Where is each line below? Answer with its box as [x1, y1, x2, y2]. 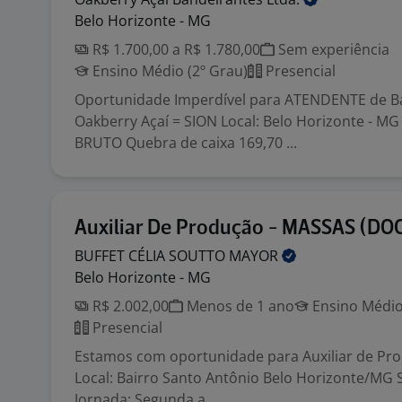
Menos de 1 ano [183, 296, 294, 316]
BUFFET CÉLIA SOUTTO [74, 246, 229, 266]
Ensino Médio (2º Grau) [89, 61, 248, 81]
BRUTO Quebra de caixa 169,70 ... [74, 133, 297, 153]
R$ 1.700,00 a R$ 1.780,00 [89, 39, 260, 59]
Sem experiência [275, 39, 389, 59]
